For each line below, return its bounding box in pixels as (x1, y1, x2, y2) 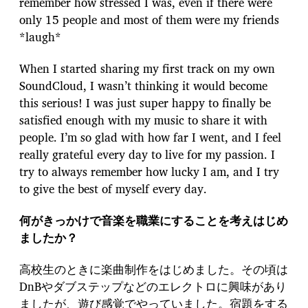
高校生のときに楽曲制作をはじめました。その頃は (19, 260, 288, 279)
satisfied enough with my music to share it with (19, 110, 267, 129)
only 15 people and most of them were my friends (19, 10, 279, 29)
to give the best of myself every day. (19, 179, 207, 198)
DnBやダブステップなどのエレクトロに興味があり (19, 277, 287, 296)
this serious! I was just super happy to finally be (19, 93, 271, 112)
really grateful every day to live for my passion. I (19, 144, 275, 164)
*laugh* (19, 27, 61, 46)
